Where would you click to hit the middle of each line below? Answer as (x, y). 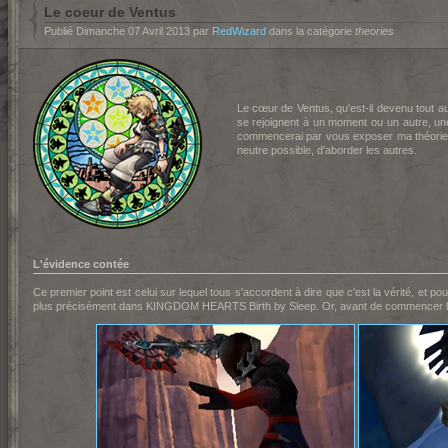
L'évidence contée (80, 264)
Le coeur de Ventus (109, 12)
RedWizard (238, 31)
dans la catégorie (310, 31)
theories (374, 31)
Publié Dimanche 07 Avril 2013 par (127, 31)
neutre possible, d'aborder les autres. (326, 150)
